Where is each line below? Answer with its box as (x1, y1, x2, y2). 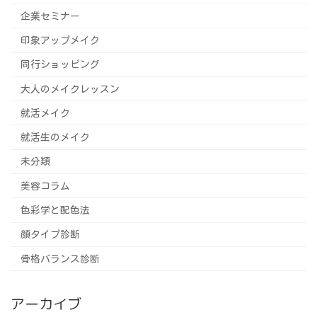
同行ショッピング (20, 59, 100, 70)
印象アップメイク (20, 35, 100, 45)
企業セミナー (20, 11, 80, 21)
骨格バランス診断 (20, 253, 100, 264)
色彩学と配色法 (20, 204, 90, 215)
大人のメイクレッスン (20, 83, 120, 94)
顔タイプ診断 (20, 229, 80, 240)
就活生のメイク (20, 132, 90, 143)
